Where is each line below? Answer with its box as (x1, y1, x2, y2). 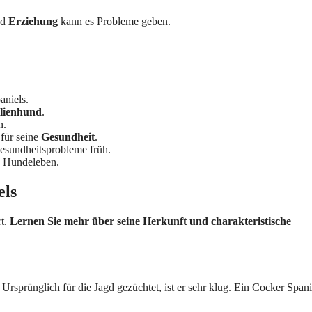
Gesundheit (41, 130, 95, 143)
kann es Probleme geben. (58, 15, 171, 28)
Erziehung (8, 15, 58, 28)
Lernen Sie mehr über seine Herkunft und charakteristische (10, 214, 291, 227)
